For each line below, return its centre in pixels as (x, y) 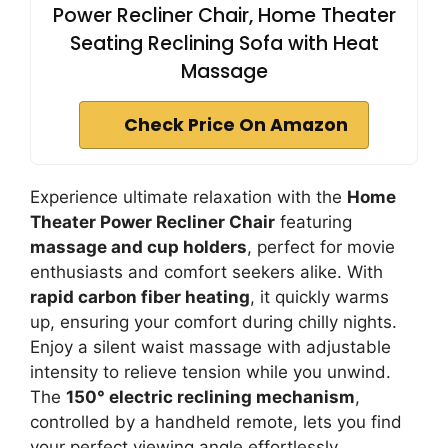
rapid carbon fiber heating (140, 297)
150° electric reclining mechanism (210, 397)
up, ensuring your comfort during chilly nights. (213, 322)
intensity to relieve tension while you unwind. (210, 372)
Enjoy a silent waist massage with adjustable (210, 347)
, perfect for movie (321, 247)
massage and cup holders (138, 247)
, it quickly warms (319, 297)
